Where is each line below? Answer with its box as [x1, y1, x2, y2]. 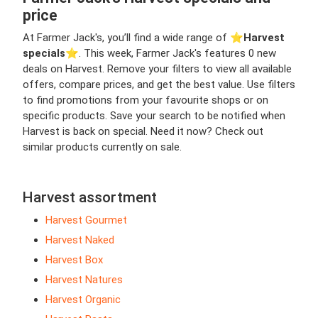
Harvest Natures [45, 273, 123, 287]
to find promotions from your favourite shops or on [23, 94, 268, 107]
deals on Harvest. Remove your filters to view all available [23, 62, 292, 76]
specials [23, 47, 65, 60]
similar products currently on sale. [23, 141, 182, 154]
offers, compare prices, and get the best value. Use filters [23, 78, 295, 92]
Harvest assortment [23, 189, 157, 207]
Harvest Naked [45, 234, 114, 247]
